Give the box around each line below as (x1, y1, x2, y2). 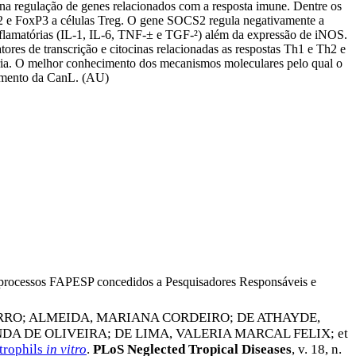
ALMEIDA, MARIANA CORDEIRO (29, 310, 230, 326)
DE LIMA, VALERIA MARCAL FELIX (114, 326, 331, 342)
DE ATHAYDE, (237, 310, 320, 326)
